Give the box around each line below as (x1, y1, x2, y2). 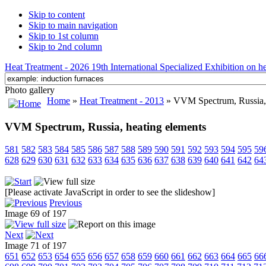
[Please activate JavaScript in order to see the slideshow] (5, 187, 215, 198)
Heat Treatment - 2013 (80, 96, 164, 106)
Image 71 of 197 (5, 240, 71, 251)
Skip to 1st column (28, 31, 99, 41)
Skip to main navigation (28, 20, 118, 30)
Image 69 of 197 (5, 208, 71, 219)
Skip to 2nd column (28, 42, 102, 52)
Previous (49, 198, 82, 208)
